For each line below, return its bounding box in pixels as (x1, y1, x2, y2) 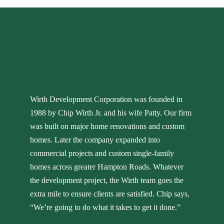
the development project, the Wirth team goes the (30, 175, 183, 184)
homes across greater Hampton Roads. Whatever (30, 162, 183, 171)
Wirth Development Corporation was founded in (30, 94, 182, 103)
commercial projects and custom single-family (30, 148, 174, 157)
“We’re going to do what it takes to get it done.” (30, 202, 180, 211)
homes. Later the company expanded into (30, 135, 160, 144)
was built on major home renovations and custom (30, 121, 184, 130)
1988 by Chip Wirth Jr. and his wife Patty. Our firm (30, 108, 191, 117)
